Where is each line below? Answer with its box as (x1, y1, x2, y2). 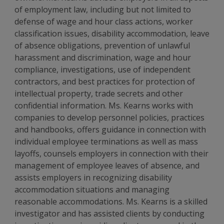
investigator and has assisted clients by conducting (14, 208, 205, 219)
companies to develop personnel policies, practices (14, 112, 205, 123)
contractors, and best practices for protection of (14, 76, 195, 87)
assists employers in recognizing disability (14, 172, 172, 183)
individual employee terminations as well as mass (14, 136, 198, 147)
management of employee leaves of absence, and (14, 160, 200, 171)
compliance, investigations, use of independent (14, 64, 191, 75)
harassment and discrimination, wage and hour (14, 52, 191, 63)
